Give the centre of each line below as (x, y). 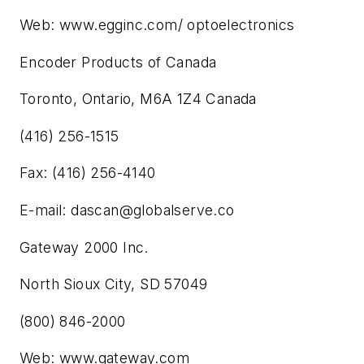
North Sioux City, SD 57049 (114, 284)
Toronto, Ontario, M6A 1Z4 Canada (138, 99)
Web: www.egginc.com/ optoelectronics (157, 25)
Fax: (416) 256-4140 (88, 173)
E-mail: (45, 210)
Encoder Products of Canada (118, 62)
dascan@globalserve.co (153, 210)
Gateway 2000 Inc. (84, 247)
